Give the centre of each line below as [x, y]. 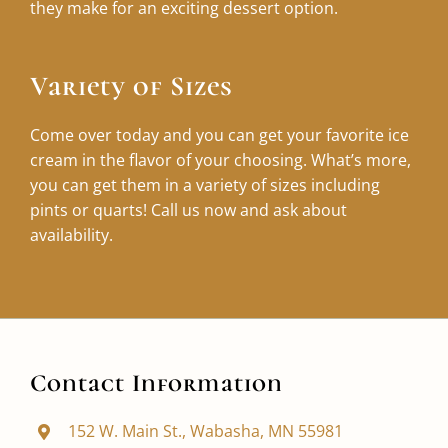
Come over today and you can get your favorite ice [219, 135]
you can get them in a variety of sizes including [204, 185]
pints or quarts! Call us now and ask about [188, 210]
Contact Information [156, 383]
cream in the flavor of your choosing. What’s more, [220, 160]
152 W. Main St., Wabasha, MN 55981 [206, 431]
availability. [71, 235]
